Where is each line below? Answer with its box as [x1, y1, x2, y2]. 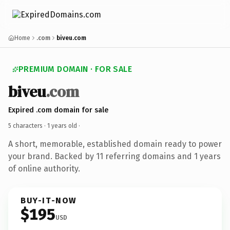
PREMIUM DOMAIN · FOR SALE [18, 64, 132, 74]
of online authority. [8, 163, 80, 174]
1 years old [47, 122, 77, 129]
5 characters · [8, 122, 47, 129]
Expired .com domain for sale [8, 105, 108, 114]
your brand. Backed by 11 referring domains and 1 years [8, 151, 221, 161]
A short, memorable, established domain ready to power [8, 139, 222, 149]
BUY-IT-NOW [21, 195, 77, 205]
